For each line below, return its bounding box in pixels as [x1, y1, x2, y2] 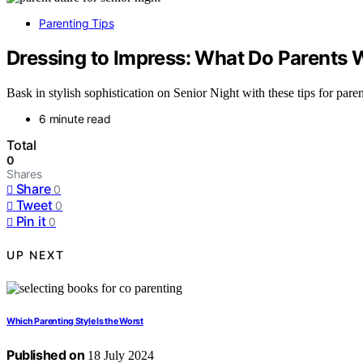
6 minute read [39, 111, 111, 126]
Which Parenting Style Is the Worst [6, 315, 143, 327]
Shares [6, 166, 42, 181]
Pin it [15, 212, 46, 229]
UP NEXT [6, 248, 65, 263]
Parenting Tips [39, 16, 114, 30]
